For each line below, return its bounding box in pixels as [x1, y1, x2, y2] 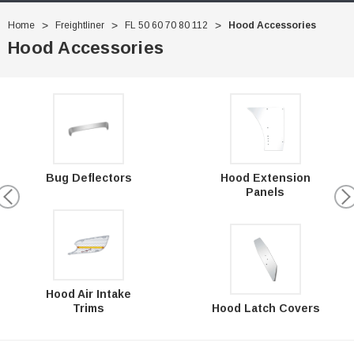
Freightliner [55, 20, 104, 32]
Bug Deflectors [45, 171, 132, 185]
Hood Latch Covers [211, 301, 320, 314]
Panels [246, 185, 285, 198]
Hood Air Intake [45, 287, 131, 300]
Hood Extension [220, 171, 311, 184]
